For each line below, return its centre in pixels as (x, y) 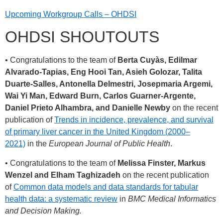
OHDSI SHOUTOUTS (82, 37)
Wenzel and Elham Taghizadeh (63, 175)
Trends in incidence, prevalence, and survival (134, 120)
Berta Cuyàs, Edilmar (157, 60)
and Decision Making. (43, 211)
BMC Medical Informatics (172, 199)
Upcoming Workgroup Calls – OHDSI (71, 14)
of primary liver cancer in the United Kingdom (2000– (98, 132)
